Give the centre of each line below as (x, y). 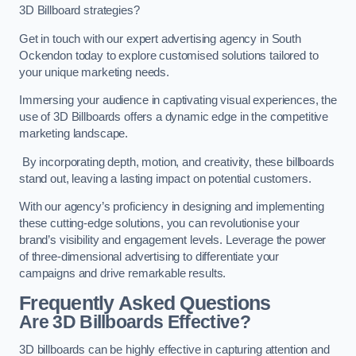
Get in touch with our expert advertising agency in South (160, 39)
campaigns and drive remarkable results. (123, 274)
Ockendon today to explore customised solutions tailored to (169, 55)
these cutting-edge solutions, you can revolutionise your (159, 224)
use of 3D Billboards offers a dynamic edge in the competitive (174, 117)
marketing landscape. (74, 134)
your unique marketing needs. (94, 72)
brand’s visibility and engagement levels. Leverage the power (173, 240)
